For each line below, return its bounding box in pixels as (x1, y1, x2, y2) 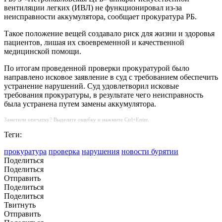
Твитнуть (4, 201, 36, 210)
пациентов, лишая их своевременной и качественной (4, 38, 184, 47)
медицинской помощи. (4, 47, 81, 56)
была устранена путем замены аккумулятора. (4, 100, 156, 109)
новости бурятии (121, 147, 178, 156)
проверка (49, 147, 80, 156)
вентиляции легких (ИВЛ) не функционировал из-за (4, 3, 182, 12)
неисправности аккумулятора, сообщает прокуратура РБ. (4, 12, 197, 21)
